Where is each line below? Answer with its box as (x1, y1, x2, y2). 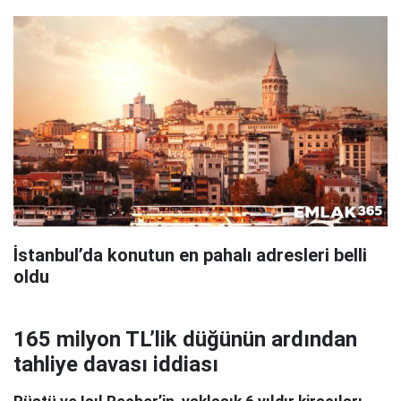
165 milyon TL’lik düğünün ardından (13, 327, 357, 353)
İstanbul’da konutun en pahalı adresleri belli (13, 244, 367, 267)
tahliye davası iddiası (13, 352, 218, 378)
